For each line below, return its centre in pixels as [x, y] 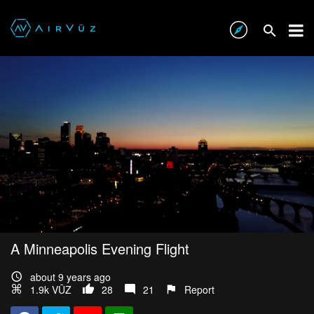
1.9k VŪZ [51, 290]
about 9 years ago [70, 277]
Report [199, 290]
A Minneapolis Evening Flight [100, 249]
